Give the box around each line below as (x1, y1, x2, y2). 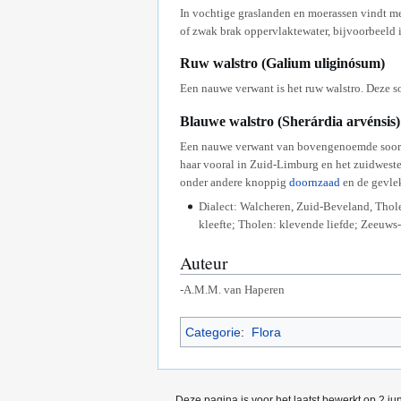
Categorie (185, 325, 241, 340)
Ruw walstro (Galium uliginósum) (180, 55, 385, 71)
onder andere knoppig (180, 175, 289, 190)
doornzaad (289, 175, 340, 190)
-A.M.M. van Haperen (180, 282, 285, 296)
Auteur (180, 251, 228, 275)
